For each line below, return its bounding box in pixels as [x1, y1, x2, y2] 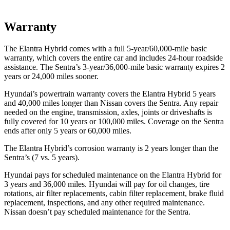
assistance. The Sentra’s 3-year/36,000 [4, 62, 128, 71]
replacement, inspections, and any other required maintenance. [4, 198, 205, 207]
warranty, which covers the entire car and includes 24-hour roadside [4, 53, 223, 62]
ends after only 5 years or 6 [4, 126, 92, 135]
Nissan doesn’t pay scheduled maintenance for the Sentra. [4, 207, 190, 216]
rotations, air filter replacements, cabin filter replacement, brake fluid [4, 188, 224, 198]
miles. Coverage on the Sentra [125, 117, 224, 126]
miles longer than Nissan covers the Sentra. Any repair [41, 98, 218, 107]
